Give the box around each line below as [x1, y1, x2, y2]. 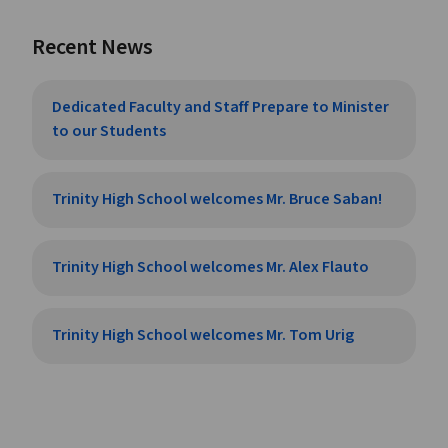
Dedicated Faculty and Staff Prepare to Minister [52, 97, 389, 119]
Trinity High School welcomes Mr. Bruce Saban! [52, 189, 382, 211]
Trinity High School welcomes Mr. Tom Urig [52, 325, 354, 347]
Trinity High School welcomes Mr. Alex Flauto [52, 257, 369, 279]
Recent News [32, 33, 153, 63]
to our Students [52, 121, 166, 143]
